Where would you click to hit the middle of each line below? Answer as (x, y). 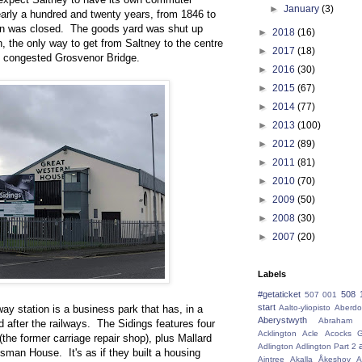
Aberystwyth (282, 320)
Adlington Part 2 (326, 346)
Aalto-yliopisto (305, 307)
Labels (272, 274)
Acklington (277, 333)
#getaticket (279, 294)
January (303, 9)
